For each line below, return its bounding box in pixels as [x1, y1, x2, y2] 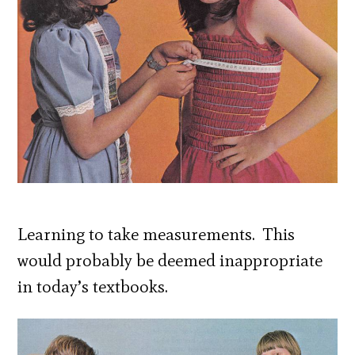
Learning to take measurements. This [17, 223, 296, 246]
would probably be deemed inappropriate [17, 250, 323, 272]
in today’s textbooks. [17, 276, 169, 298]
